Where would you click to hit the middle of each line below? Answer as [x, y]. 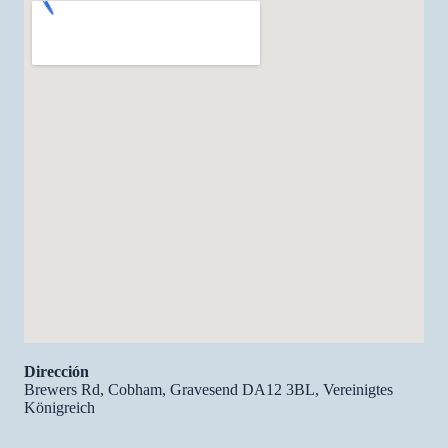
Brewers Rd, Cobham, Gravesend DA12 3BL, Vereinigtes [208, 389]
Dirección [56, 371]
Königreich [59, 407]
